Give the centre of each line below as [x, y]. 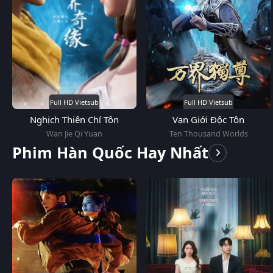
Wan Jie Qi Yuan [74, 133]
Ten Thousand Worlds [208, 133]
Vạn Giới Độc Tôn [208, 119]
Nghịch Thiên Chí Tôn [74, 119]
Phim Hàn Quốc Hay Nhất [110, 153]
